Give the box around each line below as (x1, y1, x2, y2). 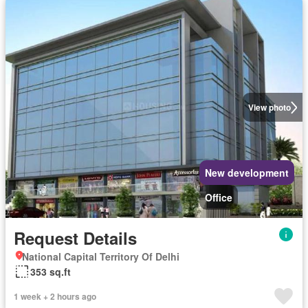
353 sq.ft (30, 264, 71, 278)
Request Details (14, 225, 137, 250)
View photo (247, 101, 291, 114)
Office (205, 190, 232, 204)
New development (205, 165, 289, 179)
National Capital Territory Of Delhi (22, 249, 179, 263)
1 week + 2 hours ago (14, 289, 96, 302)
